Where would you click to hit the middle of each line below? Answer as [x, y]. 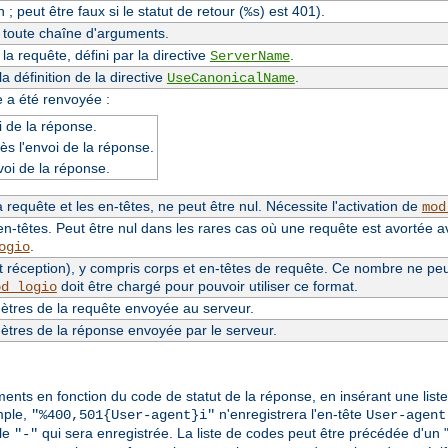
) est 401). [292, 10]
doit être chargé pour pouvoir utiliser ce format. [207, 285]
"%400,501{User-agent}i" [123, 415]
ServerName [249, 55]
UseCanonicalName [230, 77]
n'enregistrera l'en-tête [290, 414]
